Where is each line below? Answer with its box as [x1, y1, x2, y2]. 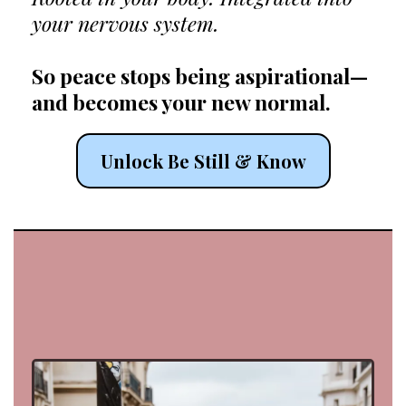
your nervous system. [32, 9, 219, 38]
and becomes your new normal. [32, 88, 331, 117]
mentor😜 [292, 323, 383, 352]
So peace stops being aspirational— [32, 62, 368, 91]
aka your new [113, 323, 238, 352]
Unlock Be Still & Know [100, 147, 306, 175]
